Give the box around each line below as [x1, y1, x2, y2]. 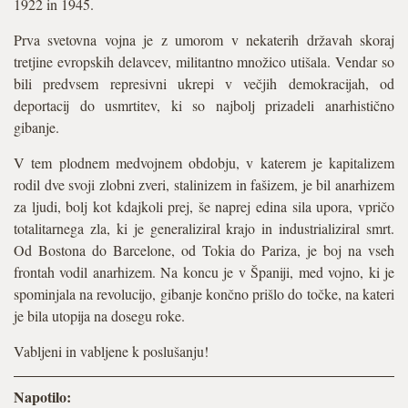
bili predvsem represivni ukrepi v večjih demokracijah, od [14, 74, 394, 93]
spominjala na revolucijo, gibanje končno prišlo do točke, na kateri [14, 284, 394, 303]
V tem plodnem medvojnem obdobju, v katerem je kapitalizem [14, 153, 394, 172]
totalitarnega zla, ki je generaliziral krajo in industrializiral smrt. [14, 219, 394, 238]
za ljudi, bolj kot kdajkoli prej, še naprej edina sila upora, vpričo [14, 197, 394, 216]
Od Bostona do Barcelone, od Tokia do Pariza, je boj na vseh [14, 240, 394, 260]
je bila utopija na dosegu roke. [14, 306, 185, 325]
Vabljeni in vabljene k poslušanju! [14, 342, 209, 361]
